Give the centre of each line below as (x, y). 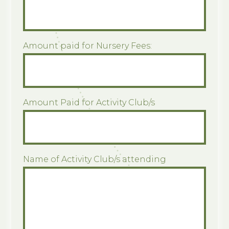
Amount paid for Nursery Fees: (87, 46)
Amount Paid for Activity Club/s (89, 103)
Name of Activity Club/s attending (94, 159)
